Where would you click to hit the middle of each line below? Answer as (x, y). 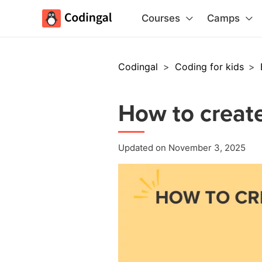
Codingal (139, 67)
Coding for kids (211, 67)
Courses (161, 18)
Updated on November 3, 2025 (182, 148)
